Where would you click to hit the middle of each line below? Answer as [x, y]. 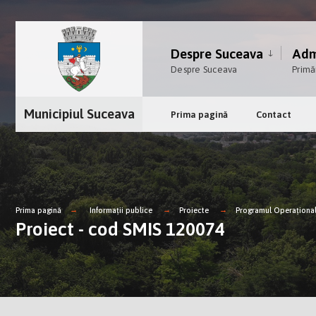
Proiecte [194, 210]
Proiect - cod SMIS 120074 [120, 229]
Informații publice [121, 210]
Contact [274, 114]
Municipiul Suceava [79, 113]
